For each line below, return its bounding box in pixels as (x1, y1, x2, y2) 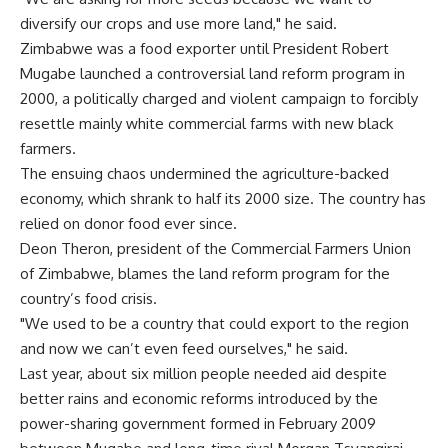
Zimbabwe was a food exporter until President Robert (20, 39, 389, 58)
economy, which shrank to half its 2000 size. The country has (20, 189, 426, 208)
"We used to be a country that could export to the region (20, 314, 409, 333)
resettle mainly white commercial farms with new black (20, 114, 393, 133)
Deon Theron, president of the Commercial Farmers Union (20, 239, 411, 258)
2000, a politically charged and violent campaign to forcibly (20, 89, 418, 108)
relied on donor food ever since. (20, 214, 237, 233)
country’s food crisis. (20, 289, 157, 308)
